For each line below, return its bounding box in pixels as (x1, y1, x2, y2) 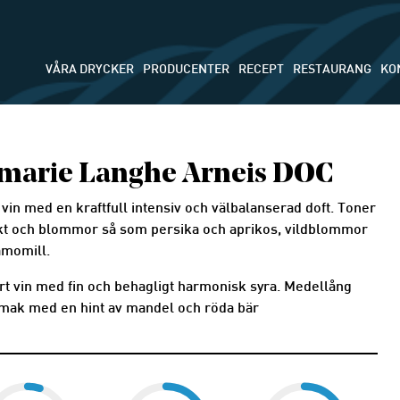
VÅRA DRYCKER (46, 63, 134, 76)
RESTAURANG (293, 63, 371, 76)
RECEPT (238, 63, 284, 76)
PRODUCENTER (143, 63, 229, 76)
